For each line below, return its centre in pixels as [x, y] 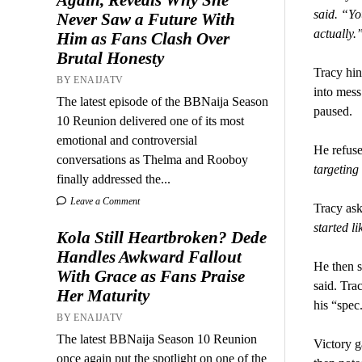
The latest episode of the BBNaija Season [163, 101]
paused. [333, 112]
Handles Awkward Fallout [149, 257]
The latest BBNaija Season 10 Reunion [157, 339]
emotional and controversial [127, 140]
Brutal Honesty [111, 58]
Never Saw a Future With [146, 19]
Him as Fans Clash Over [143, 38]
